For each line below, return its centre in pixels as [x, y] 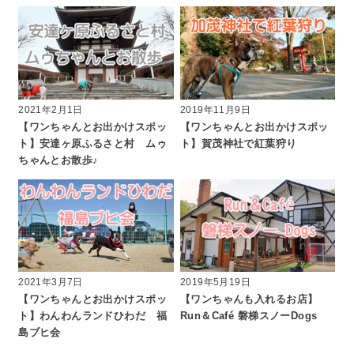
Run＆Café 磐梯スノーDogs [249, 316]
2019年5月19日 [216, 282]
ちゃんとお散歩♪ [58, 161]
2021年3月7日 [51, 282]
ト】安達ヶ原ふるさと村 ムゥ [92, 144]
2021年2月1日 [51, 110]
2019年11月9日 [216, 110]
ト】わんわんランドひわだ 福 [92, 316]
